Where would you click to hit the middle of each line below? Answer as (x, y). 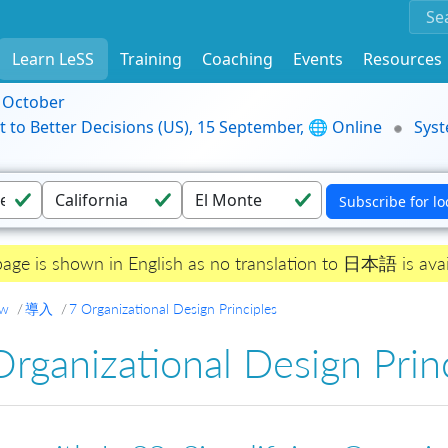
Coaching (237, 58)
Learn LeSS (53, 58)
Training (151, 58)
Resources (402, 58)
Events (318, 58)
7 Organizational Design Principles (173, 309)
